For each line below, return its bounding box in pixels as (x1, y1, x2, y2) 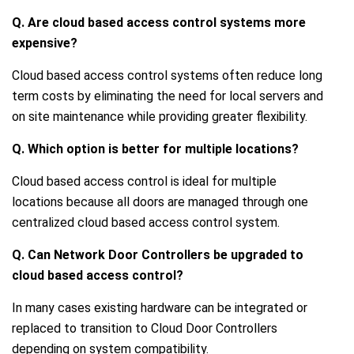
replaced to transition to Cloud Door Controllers (12, 320, 277, 336)
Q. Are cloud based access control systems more (12, 14, 306, 30)
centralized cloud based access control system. (12, 214, 280, 230)
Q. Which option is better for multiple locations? (12, 141, 299, 156)
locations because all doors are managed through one (12, 194, 308, 209)
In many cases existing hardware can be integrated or (12, 299, 307, 315)
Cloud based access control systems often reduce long (12, 67, 322, 83)
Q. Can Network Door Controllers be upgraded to (12, 247, 303, 262)
